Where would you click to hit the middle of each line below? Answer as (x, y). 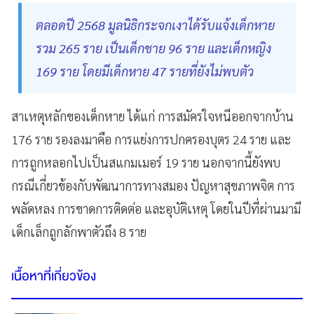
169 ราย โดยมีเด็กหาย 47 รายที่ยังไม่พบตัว (145, 71)
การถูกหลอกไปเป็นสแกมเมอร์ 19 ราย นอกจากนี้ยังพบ (146, 163)
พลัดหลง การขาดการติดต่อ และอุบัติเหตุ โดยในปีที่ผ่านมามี (156, 209)
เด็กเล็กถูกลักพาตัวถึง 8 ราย (79, 232)
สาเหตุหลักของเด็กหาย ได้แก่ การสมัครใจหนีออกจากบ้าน (152, 116)
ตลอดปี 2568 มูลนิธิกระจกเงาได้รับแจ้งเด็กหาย (155, 25)
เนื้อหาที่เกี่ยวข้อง (54, 277)
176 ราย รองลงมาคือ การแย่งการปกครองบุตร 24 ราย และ (151, 139)
